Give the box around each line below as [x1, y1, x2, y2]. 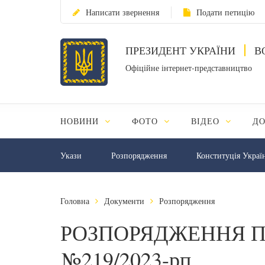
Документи [104, 195, 144, 206]
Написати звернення [86, 7, 159, 18]
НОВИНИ [60, 115, 102, 127]
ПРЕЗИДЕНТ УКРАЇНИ [125, 43, 238, 57]
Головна [60, 195, 89, 206]
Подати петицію [196, 7, 254, 18]
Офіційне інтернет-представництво [125, 62, 252, 73]
